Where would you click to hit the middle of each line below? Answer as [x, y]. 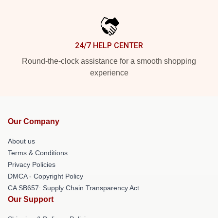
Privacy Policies [32, 164]
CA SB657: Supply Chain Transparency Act [73, 188]
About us [21, 141]
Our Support [31, 199]
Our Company [34, 121]
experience [109, 73]
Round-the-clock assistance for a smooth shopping [109, 61]
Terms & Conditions [38, 153]
